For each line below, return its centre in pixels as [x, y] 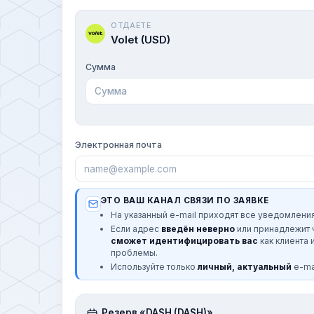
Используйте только [154, 266]
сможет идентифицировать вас [184, 240]
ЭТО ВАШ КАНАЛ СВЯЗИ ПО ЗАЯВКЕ [185, 200]
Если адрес [136, 228]
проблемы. [134, 252]
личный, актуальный [245, 266]
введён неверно [198, 228]
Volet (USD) [141, 39]
